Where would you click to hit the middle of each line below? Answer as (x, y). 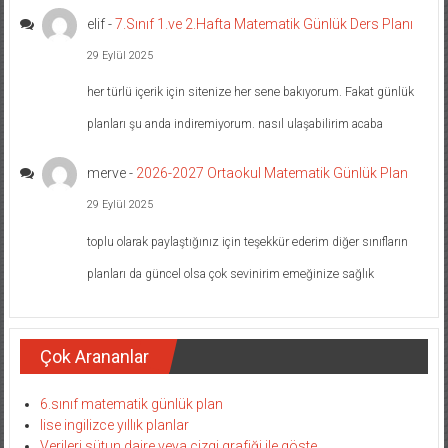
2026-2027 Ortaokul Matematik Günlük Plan (272, 173)
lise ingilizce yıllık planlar (114, 425)
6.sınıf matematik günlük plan (131, 404)
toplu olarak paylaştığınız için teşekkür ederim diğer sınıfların (248, 241)
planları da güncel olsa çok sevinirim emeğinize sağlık (231, 273)
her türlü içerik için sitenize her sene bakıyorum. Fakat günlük (251, 92)
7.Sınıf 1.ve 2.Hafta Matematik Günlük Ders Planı (264, 23)
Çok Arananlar (94, 357)
